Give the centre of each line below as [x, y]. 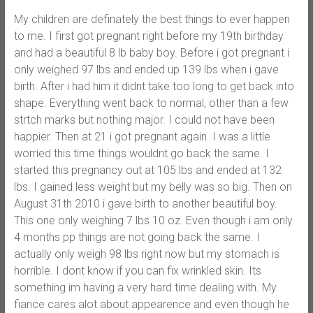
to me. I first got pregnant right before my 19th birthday [148, 36]
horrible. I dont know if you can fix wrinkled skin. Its [137, 270]
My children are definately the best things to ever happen [152, 19]
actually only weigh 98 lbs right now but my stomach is [146, 254]
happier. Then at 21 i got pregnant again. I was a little [142, 136]
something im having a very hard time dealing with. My [145, 287]
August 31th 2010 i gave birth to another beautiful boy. [145, 203]
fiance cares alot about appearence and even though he [151, 304]
